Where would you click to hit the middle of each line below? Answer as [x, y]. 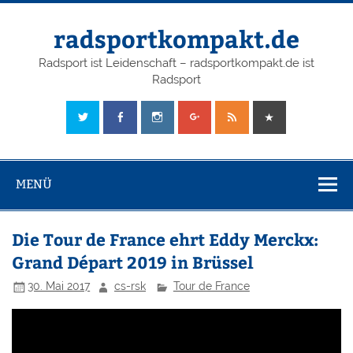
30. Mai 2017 [59, 286]
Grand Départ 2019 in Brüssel [133, 262]
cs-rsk [130, 286]
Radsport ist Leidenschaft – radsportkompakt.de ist [176, 63]
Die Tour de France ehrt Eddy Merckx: [165, 240]
